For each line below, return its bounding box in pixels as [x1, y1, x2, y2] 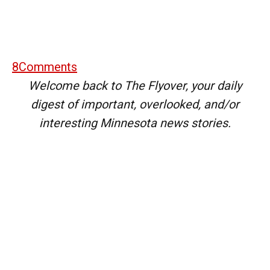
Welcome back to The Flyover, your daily [28, 78, 242, 93]
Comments [19, 59, 77, 74]
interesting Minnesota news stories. [39, 115, 231, 130]
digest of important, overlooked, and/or [31, 96, 239, 111]
